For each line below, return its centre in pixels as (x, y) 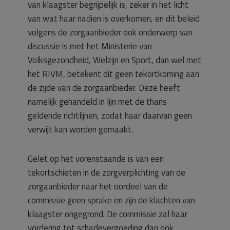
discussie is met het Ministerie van (90, 46)
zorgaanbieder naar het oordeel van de (98, 186)
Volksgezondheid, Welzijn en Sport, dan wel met (114, 60)
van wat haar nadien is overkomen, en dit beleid (114, 18)
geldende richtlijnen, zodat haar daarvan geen (110, 116)
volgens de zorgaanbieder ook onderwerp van (110, 32)
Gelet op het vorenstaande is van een (96, 159)
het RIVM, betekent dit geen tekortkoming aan (113, 74)
